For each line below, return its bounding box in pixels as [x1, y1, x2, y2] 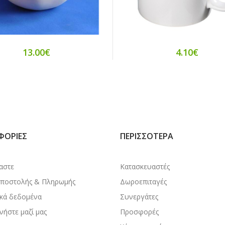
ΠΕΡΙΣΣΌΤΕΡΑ [120, 130, 173, 142]
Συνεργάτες [120, 191, 158, 201]
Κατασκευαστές [120, 161, 170, 171]
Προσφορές [120, 206, 159, 216]
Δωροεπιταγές [120, 176, 167, 186]
